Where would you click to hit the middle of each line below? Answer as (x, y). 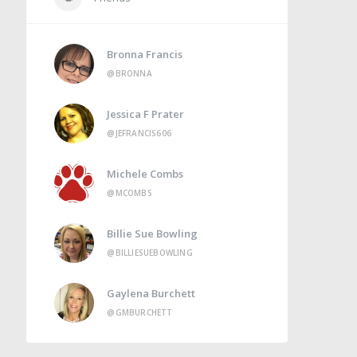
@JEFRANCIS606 (139, 133)
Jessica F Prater (146, 114)
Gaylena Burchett (151, 294)
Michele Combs (145, 174)
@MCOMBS (129, 193)
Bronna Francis (145, 55)
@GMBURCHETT (140, 313)
